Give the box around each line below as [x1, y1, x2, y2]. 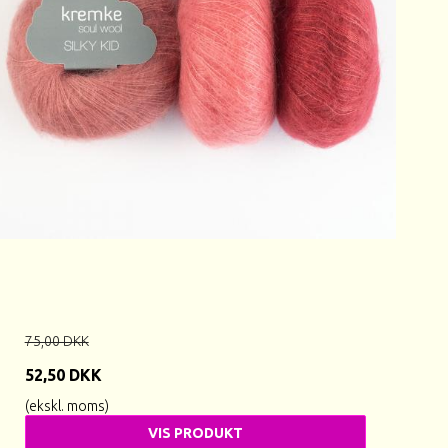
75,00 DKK [24, 332, 89, 349]
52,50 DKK [24, 365, 102, 384]
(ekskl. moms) [24, 397, 109, 414]
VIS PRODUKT [147, 424, 243, 441]
